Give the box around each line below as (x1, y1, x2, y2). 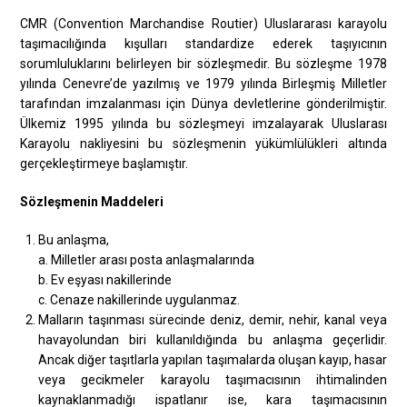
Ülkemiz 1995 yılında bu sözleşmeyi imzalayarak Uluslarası (20, 115, 387, 131)
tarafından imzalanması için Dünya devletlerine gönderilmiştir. (20, 95, 387, 111)
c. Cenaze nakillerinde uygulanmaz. (38, 292, 241, 307)
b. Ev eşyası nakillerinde (38, 272, 173, 287)
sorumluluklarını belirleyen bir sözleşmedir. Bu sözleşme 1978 (20, 55, 387, 71)
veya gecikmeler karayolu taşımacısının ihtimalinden (38, 372, 387, 387)
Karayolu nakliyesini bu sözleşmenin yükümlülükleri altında (20, 135, 387, 151)
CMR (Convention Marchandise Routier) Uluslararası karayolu (20, 15, 387, 31)
